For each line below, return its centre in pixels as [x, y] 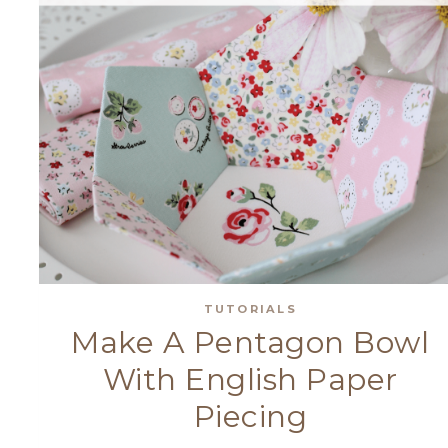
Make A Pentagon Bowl [250, 343]
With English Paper [250, 380]
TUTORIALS [250, 308]
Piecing [250, 417]
